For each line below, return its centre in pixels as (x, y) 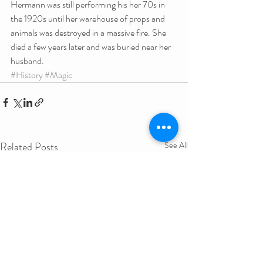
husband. (27, 61)
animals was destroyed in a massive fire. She (89, 33)
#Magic (58, 75)
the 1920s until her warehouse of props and (89, 18)
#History (27, 75)
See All (176, 145)
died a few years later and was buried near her (92, 47)
